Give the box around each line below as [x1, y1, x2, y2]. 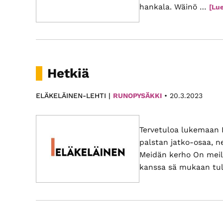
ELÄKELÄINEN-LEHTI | [36, 92, 113, 100]
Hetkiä [47, 65, 90, 81]
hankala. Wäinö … [139, 2, 209, 11]
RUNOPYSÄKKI [113, 92, 162, 100]
